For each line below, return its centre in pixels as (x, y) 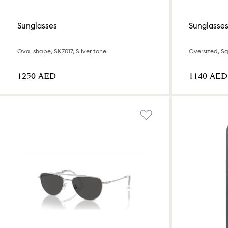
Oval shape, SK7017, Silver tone (62, 51)
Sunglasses (37, 25)
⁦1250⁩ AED (37, 77)
